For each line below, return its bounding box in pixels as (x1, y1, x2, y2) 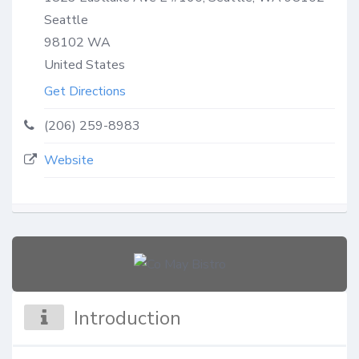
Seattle (44, 10, 88, 29)
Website (44, 151, 94, 169)
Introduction (74, 305, 182, 332)
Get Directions (44, 82, 126, 100)
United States (44, 55, 125, 74)
